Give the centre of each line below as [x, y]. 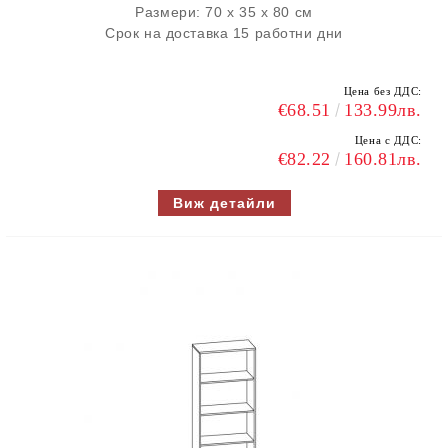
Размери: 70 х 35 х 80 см [224, 12]
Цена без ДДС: [382, 91]
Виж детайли [224, 203]
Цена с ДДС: [388, 140]
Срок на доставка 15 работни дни [224, 33]
